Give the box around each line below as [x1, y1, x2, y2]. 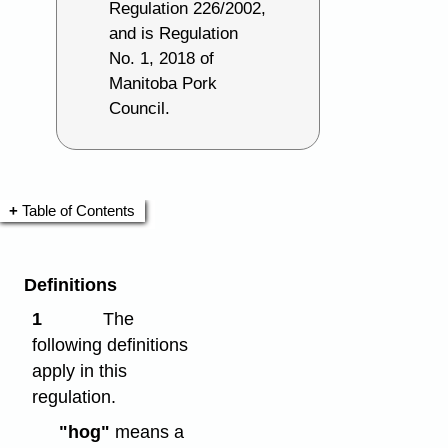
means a [109, 422, 184, 443]
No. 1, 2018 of [109, 49, 215, 69]
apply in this [32, 361, 128, 382]
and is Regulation [109, 24, 239, 44]
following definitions [32, 335, 189, 356]
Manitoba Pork [109, 74, 218, 94]
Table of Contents [21, 201, 135, 219]
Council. [109, 99, 171, 119]
